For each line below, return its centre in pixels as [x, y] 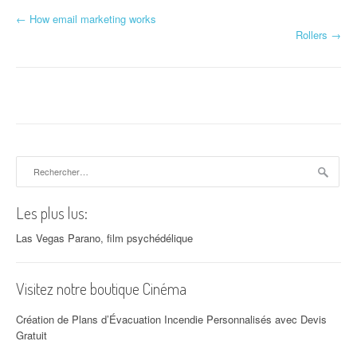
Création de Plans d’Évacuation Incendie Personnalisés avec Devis [171, 319]
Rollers [313, 35]
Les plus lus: [52, 213]
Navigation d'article [100, 33]
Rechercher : [45, 164]
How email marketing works [91, 19]
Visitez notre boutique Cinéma [101, 288]
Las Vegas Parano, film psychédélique [104, 238]
